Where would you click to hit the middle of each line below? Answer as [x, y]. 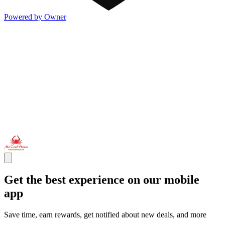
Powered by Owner [35, 17]
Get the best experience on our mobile [102, 180]
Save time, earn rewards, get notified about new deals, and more [105, 214]
